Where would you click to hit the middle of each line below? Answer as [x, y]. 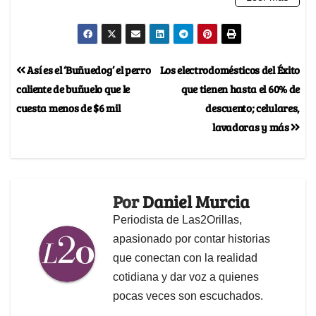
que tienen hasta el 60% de [240, 89]
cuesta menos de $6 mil [68, 108]
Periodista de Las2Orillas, [177, 220]
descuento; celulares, [253, 108]
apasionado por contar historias [192, 239]
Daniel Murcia [196, 201]
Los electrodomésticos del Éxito [230, 69]
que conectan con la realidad [185, 258]
